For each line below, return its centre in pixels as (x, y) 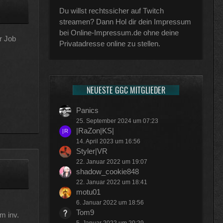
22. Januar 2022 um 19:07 (112, 162)
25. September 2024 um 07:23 (117, 121)
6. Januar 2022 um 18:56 (110, 203)
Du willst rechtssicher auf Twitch (111, 11)
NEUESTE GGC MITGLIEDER (126, 90)
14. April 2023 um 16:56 (108, 141)
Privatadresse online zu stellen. (110, 44)
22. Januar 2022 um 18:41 (112, 182)
